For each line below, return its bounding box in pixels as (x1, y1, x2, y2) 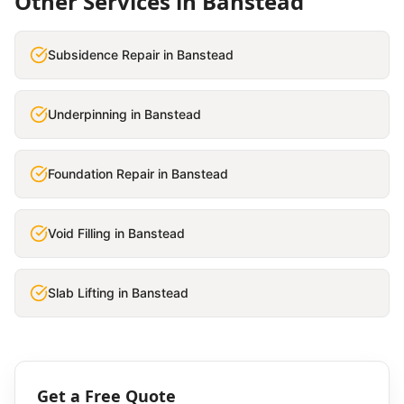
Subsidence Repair (48, 47, 160, 62)
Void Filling (48, 225, 111, 241)
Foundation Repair (48, 166, 154, 181)
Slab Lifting (48, 285, 115, 300)
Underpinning (48, 106, 127, 122)
